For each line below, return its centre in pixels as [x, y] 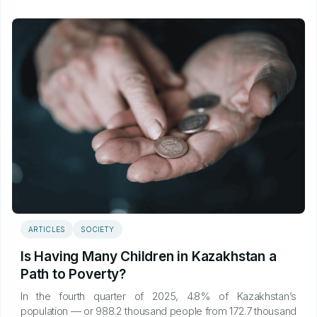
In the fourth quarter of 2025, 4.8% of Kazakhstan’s [158, 296]
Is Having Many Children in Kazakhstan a [149, 257]
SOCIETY [97, 229]
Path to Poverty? [73, 274]
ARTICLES [47, 229]
